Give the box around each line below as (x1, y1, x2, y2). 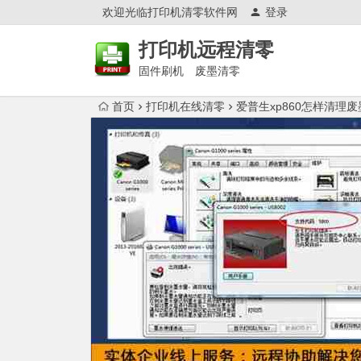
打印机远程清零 (139, 39, 274, 60)
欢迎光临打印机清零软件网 (102, 6, 238, 19)
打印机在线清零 (146, 100, 225, 113)
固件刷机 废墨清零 (139, 64, 240, 77)
